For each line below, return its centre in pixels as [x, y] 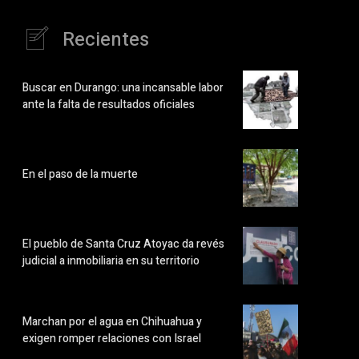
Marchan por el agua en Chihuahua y [112, 322]
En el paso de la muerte [80, 175]
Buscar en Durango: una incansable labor [123, 88]
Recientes [106, 39]
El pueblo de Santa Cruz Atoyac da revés [123, 244]
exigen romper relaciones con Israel [112, 339]
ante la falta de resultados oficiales [110, 105]
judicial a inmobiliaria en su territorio [111, 260]
